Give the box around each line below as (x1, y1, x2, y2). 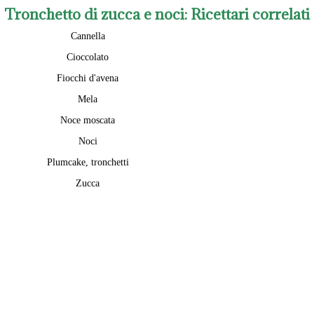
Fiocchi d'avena (57, 72, 118, 83)
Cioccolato (67, 51, 109, 62)
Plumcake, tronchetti (46, 156, 129, 168)
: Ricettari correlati (184, 4, 310, 24)
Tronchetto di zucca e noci (4, 4, 184, 24)
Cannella (70, 30, 105, 41)
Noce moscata (60, 114, 115, 125)
